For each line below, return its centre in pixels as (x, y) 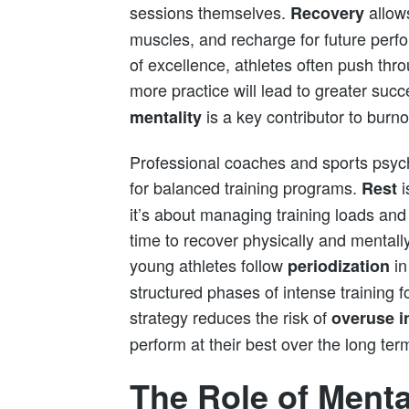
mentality (166, 116)
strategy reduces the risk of (231, 317)
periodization (339, 266)
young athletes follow (209, 265)
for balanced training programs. (246, 188)
